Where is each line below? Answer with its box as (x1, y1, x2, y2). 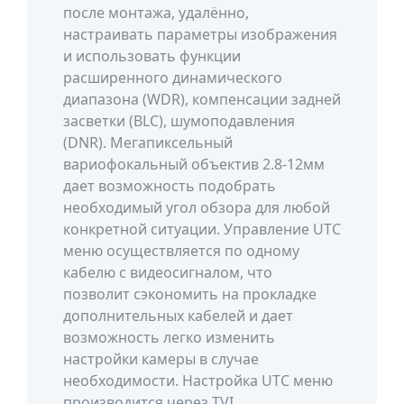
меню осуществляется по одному (63, 241, 299, 261)
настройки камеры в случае (63, 349, 259, 369)
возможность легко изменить (63, 327, 275, 347)
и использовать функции (63, 46, 241, 66)
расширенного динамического (63, 68, 282, 87)
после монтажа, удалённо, (63, 3, 249, 23)
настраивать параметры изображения (63, 24, 337, 44)
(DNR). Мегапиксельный (63, 133, 233, 152)
